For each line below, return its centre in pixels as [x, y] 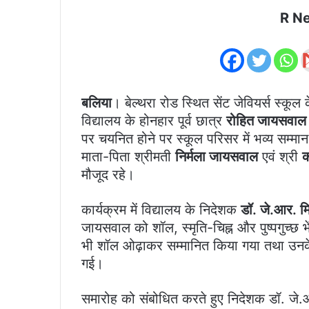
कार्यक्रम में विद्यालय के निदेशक [161, 210]
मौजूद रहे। [108, 175]
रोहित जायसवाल [266, 121]
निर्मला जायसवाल [217, 157]
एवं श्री [280, 157]
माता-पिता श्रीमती [128, 157]
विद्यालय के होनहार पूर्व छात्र [154, 121]
